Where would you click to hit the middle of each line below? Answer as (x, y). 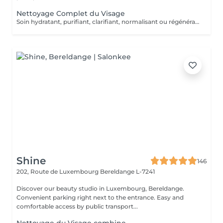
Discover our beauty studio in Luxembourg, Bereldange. (100, 188)
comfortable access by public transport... (77, 206)
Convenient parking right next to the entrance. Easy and (100, 197)
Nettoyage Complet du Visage (71, 13)
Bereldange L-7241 (127, 171)
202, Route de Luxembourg (58, 171)
